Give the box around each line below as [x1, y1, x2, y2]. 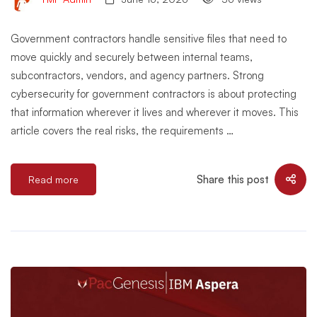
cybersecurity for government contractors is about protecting [11, 87, 296, 100]
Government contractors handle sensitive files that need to [11, 32, 287, 45]
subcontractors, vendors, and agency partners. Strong [11, 69, 264, 82]
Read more [28, 173, 79, 185]
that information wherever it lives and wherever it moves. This [11, 105, 299, 119]
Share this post [197, 172, 269, 186]
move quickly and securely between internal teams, [11, 50, 253, 64]
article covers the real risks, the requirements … [11, 124, 234, 137]
